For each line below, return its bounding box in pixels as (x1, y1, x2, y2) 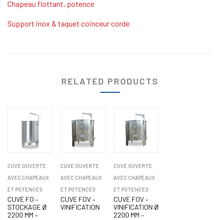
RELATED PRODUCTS (61, 75, 159, 86)
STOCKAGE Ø (7, 203, 47, 212)
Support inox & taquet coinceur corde (7, 18, 131, 28)
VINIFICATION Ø (113, 203, 159, 212)
